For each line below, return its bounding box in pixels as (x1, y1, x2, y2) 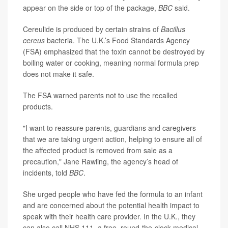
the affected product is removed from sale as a (23, 145, 173, 156)
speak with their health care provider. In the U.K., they (23, 211, 195, 222)
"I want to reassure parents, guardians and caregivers (23, 123, 196, 133)
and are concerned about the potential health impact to (23, 200, 199, 211)
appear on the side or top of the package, (23, 3, 158, 13)
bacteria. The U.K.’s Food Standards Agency (45, 35, 190, 46)
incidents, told (23, 167, 69, 178)
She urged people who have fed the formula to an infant (23, 189, 203, 199)
